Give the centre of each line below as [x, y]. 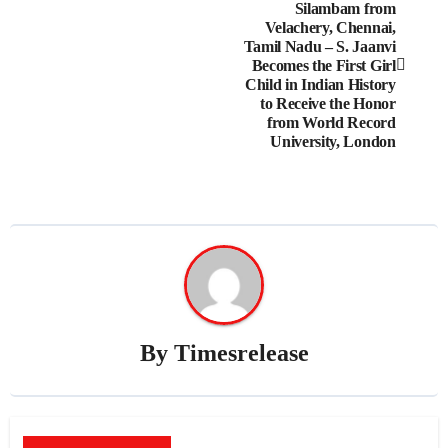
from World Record [331, 122]
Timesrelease [241, 353]
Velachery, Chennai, [330, 27]
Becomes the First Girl [323, 65]
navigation [101, 25]
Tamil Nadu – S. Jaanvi [319, 46]
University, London [333, 141]
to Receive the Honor [327, 103]
